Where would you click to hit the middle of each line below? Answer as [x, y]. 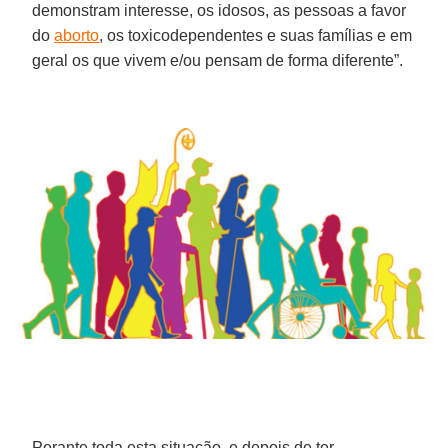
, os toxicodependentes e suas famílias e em [256, 35]
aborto [77, 35]
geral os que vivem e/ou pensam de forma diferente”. [218, 60]
